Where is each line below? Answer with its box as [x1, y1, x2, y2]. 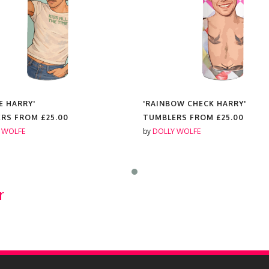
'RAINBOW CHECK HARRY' [143, 99, 246, 108]
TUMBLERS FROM [143, 113, 216, 122]
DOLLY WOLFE [153, 127, 201, 136]
